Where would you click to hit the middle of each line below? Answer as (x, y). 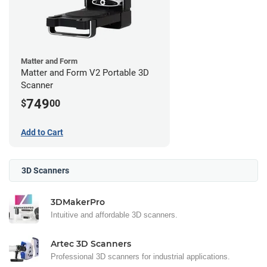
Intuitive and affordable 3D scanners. (114, 215)
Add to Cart (42, 132)
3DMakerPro (78, 202)
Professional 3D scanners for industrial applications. (140, 256)
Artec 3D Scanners (91, 243)
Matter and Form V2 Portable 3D (85, 73)
